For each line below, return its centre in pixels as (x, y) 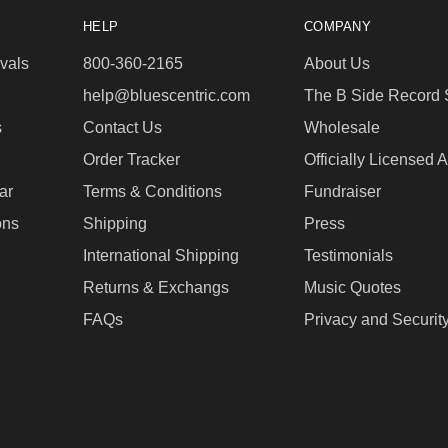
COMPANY (337, 26)
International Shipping (161, 255)
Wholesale (342, 127)
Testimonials (348, 255)
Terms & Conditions (152, 191)
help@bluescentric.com (166, 95)
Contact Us (122, 127)
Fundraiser (342, 191)
